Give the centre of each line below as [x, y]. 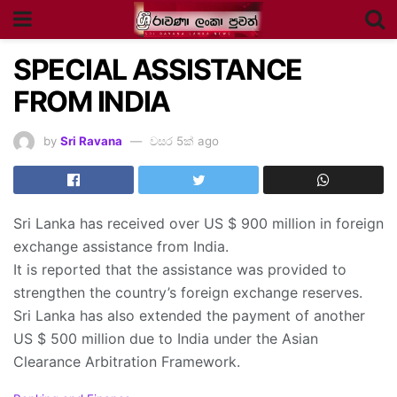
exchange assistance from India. [121, 247]
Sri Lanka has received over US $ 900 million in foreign [198, 224]
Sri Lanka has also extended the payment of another [189, 316]
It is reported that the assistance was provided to [180, 270]
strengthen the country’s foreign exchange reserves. [188, 293]
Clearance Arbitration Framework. [127, 362]
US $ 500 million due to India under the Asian [166, 339]
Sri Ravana [91, 140]
